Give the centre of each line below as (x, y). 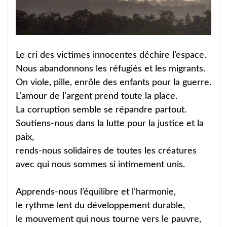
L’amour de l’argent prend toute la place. (97, 97)
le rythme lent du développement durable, (100, 206)
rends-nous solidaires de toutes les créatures (106, 151)
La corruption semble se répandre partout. (101, 110)
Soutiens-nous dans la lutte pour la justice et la (110, 124)
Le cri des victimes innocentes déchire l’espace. (111, 55)
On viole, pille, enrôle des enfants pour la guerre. (113, 83)
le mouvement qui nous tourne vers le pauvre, (108, 220)
